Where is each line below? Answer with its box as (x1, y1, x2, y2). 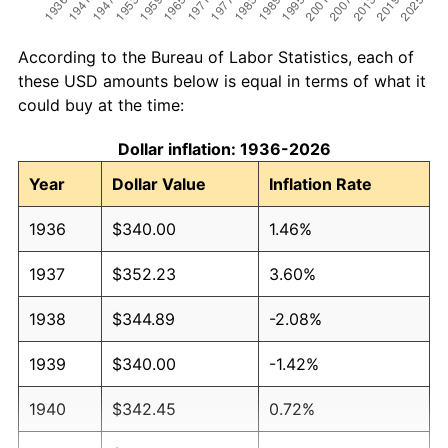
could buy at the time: (18, 94, 184, 115)
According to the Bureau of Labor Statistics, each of (18, 46, 414, 67)
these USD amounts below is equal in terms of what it (18, 70, 426, 91)
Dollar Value (112, 173, 206, 194)
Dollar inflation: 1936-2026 (117, 138, 331, 159)
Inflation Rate (269, 173, 372, 194)
